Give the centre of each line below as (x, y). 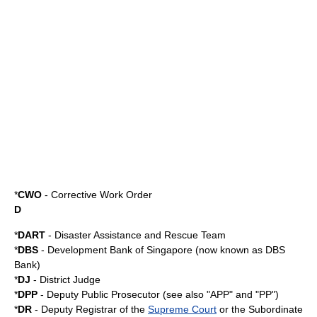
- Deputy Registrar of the (90, 309)
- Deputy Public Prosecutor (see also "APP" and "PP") (158, 294)
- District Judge (65, 279)
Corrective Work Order (102, 195)
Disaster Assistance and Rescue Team (140, 235)
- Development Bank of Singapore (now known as (152, 250)
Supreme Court (182, 309)
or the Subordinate (260, 309)
